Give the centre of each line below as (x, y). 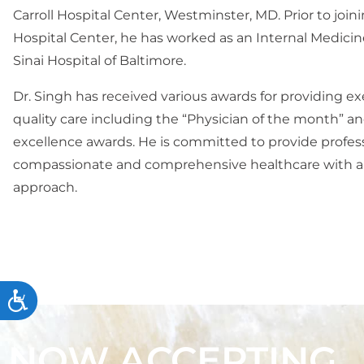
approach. (45, 187)
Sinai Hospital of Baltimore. (101, 60)
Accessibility (68, 300)
